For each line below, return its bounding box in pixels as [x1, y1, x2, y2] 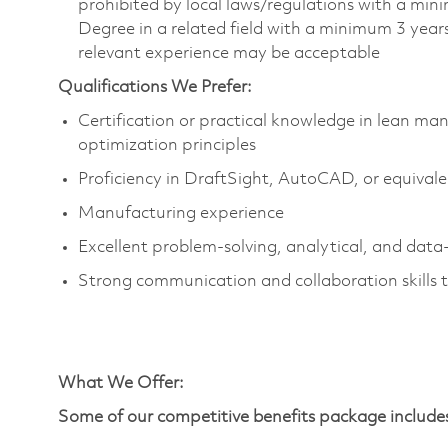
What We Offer [58, 374, 179, 392]
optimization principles [78, 136, 256, 154]
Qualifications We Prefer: [58, 78, 252, 96]
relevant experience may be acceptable [78, 44, 380, 62]
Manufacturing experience [78, 204, 284, 222]
